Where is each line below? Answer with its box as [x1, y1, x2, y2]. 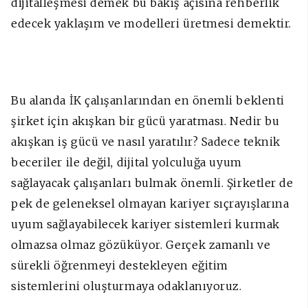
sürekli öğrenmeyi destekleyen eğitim [11, 258, 228, 272]
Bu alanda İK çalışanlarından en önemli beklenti [11, 93, 285, 107]
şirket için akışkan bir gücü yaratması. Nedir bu [11, 113, 280, 128]
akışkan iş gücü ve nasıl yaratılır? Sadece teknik [11, 134, 280, 148]
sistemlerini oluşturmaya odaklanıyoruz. [11, 278, 242, 293]
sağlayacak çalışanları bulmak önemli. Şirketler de [11, 175, 294, 190]
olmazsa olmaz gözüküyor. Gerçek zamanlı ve [11, 237, 271, 252]
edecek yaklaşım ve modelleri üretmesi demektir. [11, 16, 291, 30]
